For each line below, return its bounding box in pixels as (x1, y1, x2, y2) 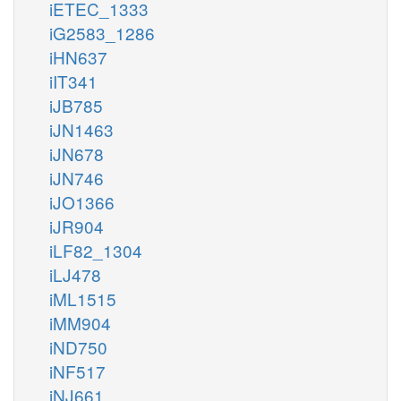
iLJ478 (49, 261, 101, 286)
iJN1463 (49, 116, 114, 141)
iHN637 (49, 44, 107, 69)
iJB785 (49, 92, 103, 117)
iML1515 (49, 286, 116, 311)
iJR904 (49, 213, 104, 238)
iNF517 (49, 358, 106, 383)
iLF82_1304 (49, 237, 142, 262)
